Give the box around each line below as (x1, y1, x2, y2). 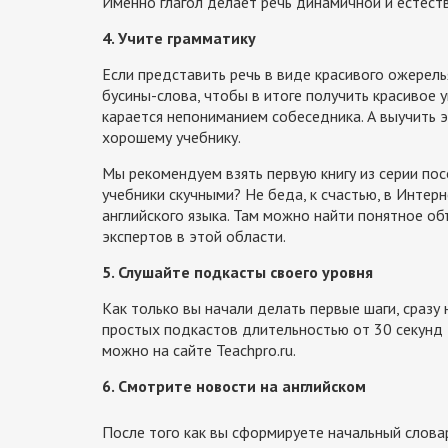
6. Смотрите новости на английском (102, 375, 366, 396)
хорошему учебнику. (102, 126, 241, 147)
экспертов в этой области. (102, 225, 286, 246)
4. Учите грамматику (102, 27, 256, 48)
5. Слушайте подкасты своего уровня (102, 261, 373, 282)
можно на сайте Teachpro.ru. (102, 339, 296, 360)
